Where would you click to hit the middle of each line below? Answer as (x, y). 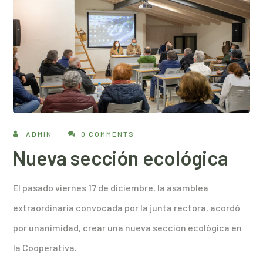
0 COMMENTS (108, 134)
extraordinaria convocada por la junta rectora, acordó (127, 208)
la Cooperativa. (45, 248)
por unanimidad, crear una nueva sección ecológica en (128, 228)
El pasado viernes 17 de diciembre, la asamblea (111, 188)
